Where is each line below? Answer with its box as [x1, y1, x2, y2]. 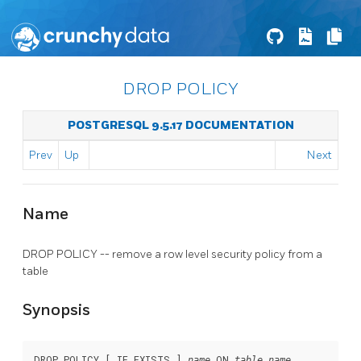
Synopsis [23, 300, 90, 320]
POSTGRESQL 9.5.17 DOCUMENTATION [67, 118, 294, 132]
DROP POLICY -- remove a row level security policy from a [23, 247, 322, 261]
